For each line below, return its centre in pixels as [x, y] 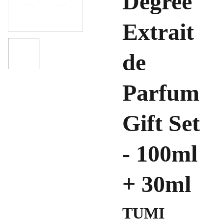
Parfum [161, 93]
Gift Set [161, 123]
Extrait [158, 32]
